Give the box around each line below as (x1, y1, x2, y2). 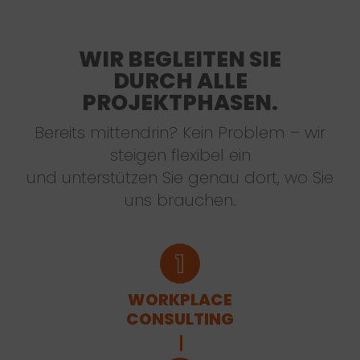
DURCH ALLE (112, 65, 247, 96)
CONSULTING (126, 307, 234, 330)
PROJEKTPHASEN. (82, 87, 278, 117)
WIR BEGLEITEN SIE (79, 43, 281, 74)
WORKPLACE (128, 288, 232, 311)
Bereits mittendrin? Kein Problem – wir (35, 121, 325, 144)
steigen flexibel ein (109, 143, 251, 166)
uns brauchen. (124, 188, 236, 211)
